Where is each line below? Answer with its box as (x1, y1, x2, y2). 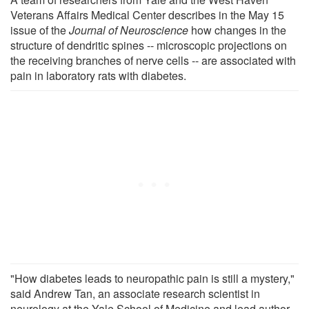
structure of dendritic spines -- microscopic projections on (10, 37, 287, 53)
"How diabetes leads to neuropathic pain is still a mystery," (10, 270, 295, 286)
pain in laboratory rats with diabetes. (10, 67, 186, 83)
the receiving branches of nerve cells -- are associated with (10, 52, 296, 68)
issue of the (10, 21, 69, 38)
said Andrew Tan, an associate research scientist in (10, 285, 260, 301)
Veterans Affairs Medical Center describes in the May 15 (10, 6, 284, 23)
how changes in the (191, 21, 286, 38)
